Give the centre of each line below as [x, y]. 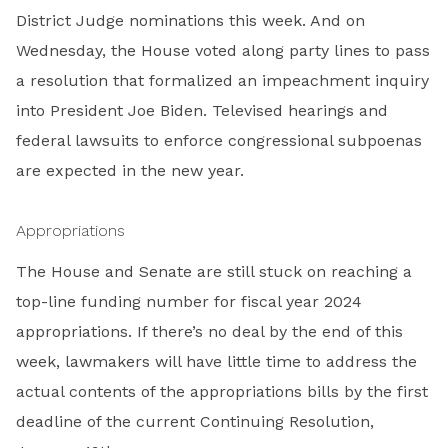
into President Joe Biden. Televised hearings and [202, 110]
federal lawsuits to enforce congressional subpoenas [219, 140]
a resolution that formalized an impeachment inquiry [222, 80]
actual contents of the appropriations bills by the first [222, 391]
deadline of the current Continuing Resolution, [195, 421]
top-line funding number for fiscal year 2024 [189, 301]
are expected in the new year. [130, 170]
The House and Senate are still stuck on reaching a [214, 271]
